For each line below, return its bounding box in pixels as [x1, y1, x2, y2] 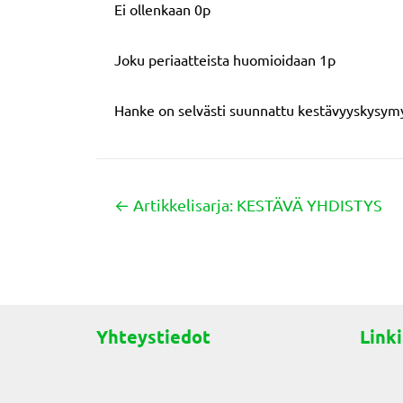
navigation [113, 253, 296, 300]
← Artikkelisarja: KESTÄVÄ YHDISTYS [114, 195, 382, 214]
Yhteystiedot [96, 325, 210, 348]
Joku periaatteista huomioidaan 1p [114, 50, 336, 68]
